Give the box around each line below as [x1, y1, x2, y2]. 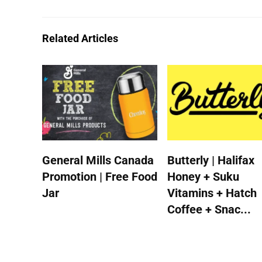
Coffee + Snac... [167, 202, 251, 217]
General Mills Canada [42, 153, 154, 168]
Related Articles [42, 32, 118, 44]
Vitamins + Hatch [167, 186, 257, 201]
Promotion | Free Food [42, 170, 158, 184]
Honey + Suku [167, 170, 240, 184]
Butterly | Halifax [167, 153, 255, 168]
